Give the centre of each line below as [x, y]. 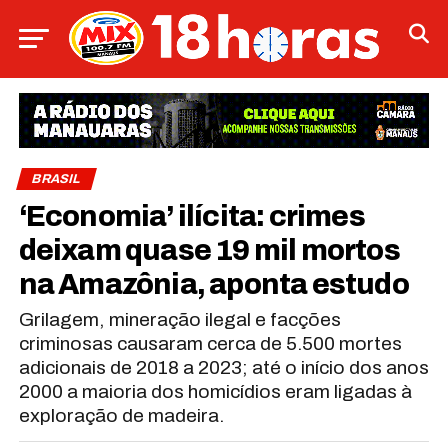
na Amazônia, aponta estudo [213, 284]
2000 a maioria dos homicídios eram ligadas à [215, 391]
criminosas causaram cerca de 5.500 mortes [210, 343]
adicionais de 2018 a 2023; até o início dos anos [223, 367]
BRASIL [56, 178]
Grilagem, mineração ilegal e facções [179, 319]
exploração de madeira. [121, 415]
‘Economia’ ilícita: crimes [191, 216]
